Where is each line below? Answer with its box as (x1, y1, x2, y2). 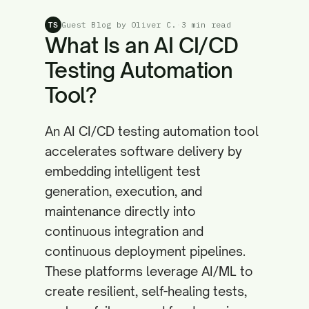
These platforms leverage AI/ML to (45, 263, 253, 279)
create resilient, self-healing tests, (45, 283, 247, 299)
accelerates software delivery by (45, 143, 242, 159)
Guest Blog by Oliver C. (61, 19, 177, 30)
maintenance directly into (45, 203, 196, 219)
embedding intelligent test (45, 163, 201, 179)
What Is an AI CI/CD (45, 32, 239, 58)
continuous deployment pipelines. (45, 243, 246, 259)
